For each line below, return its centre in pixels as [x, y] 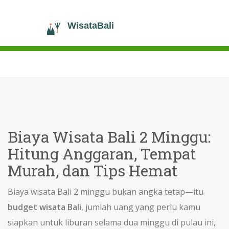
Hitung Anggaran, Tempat [102, 154]
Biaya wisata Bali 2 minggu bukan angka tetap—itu [106, 192]
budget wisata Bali [44, 207]
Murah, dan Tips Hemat [93, 170]
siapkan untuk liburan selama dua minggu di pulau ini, [112, 222]
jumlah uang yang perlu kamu [143, 207]
